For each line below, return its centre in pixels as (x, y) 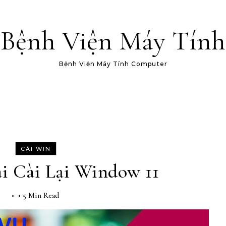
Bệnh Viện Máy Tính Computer (113, 64)
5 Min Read (41, 195)
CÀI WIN (36, 149)
